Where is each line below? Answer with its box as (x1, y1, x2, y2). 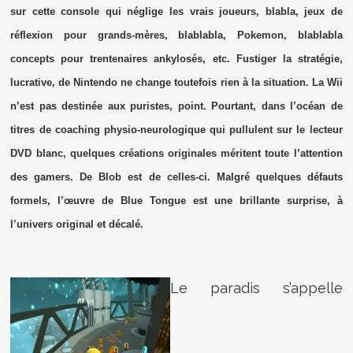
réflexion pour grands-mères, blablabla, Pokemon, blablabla (10, 28, 343, 41)
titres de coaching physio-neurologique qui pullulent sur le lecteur (10, 123, 343, 136)
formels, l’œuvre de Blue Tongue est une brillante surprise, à (10, 194, 343, 206)
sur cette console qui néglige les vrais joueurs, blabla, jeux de (10, 5, 343, 17)
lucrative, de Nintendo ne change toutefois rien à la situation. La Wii (10, 76, 343, 88)
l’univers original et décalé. (10, 217, 144, 230)
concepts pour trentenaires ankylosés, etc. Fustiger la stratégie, (10, 52, 343, 65)
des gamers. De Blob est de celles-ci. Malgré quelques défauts (10, 170, 343, 183)
